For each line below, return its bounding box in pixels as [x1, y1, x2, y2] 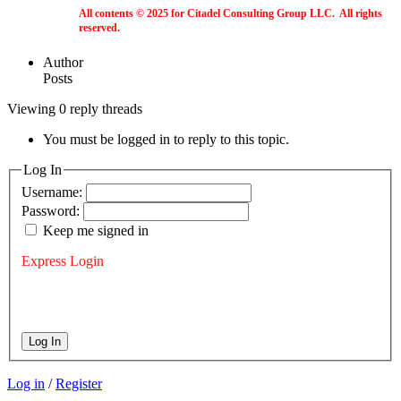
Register [55, 375, 102, 391]
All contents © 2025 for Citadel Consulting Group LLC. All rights [79, 7, 382, 21]
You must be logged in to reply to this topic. [43, 132, 289, 148]
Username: [21, 183, 86, 200]
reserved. [79, 21, 120, 35]
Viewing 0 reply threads [7, 101, 142, 117]
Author [43, 55, 83, 71]
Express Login [21, 252, 104, 269]
